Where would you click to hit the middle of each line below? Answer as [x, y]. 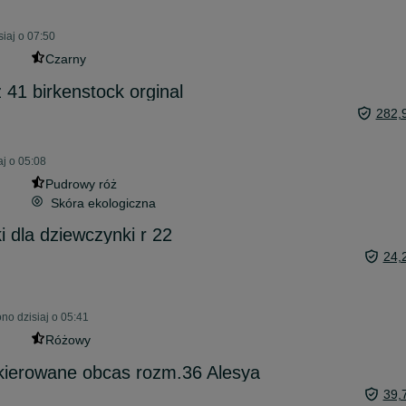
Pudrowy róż [81, 184]
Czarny [65, 59]
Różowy [68, 340]
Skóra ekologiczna [103, 203]
